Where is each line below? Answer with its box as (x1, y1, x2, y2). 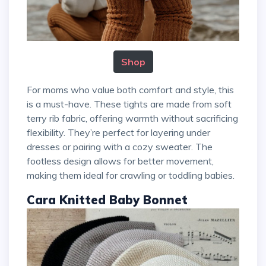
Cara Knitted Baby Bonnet (27, 192, 188, 208)
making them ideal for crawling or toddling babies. (27, 169, 235, 182)
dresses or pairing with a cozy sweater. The (27, 141, 213, 153)
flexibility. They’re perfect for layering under (27, 126, 210, 139)
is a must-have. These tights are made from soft (27, 98, 232, 110)
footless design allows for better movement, (27, 155, 214, 167)
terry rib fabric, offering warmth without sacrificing (27, 112, 238, 125)
